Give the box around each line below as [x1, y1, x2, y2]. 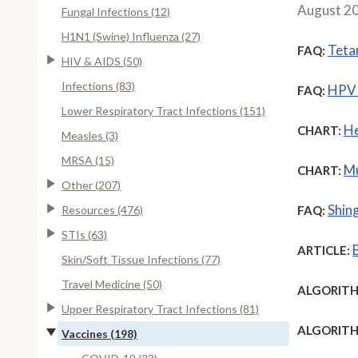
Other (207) [62, 177, 121, 192]
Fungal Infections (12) [62, 4, 170, 18]
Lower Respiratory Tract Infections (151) [62, 103, 265, 117]
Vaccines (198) [62, 326, 137, 340]
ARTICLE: [297, 242, 350, 257]
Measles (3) [62, 128, 118, 142]
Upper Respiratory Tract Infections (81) [62, 301, 259, 316]
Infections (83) [62, 78, 135, 93]
